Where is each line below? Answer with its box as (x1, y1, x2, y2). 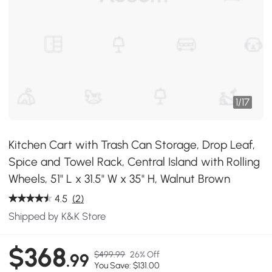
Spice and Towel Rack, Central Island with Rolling (8, 155, 260, 169)
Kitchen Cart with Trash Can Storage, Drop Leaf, (8, 138, 256, 152)
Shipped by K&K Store (8, 210, 106, 222)
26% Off (130, 249, 160, 260)
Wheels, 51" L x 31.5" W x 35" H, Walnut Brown (8, 172, 231, 186)
